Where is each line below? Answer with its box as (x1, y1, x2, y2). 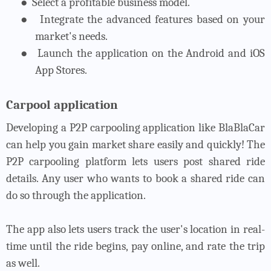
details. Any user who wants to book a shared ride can (6, 171, 265, 185)
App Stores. (35, 63, 87, 77)
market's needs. (35, 29, 108, 43)
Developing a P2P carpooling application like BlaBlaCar (6, 120, 265, 134)
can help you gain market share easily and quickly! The (6, 137, 265, 151)
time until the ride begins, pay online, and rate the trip (6, 239, 265, 253)
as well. (6, 256, 40, 270)
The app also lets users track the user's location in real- (6, 222, 265, 236)
